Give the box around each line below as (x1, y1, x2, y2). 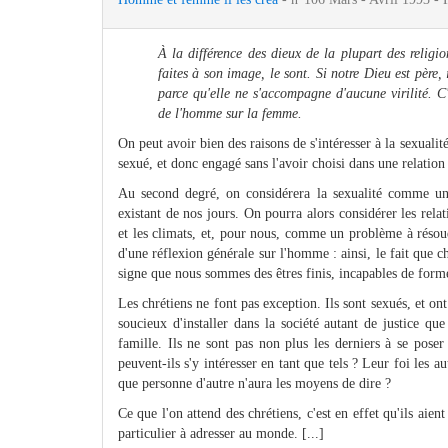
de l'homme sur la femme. (158, 106, 302, 122)
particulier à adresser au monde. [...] (118, 426, 324, 442)
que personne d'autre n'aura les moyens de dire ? (118, 376, 391, 392)
